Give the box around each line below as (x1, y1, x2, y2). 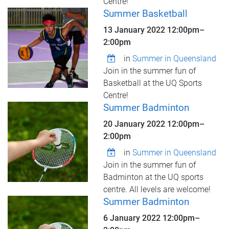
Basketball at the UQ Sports (103, 78, 202, 88)
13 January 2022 (103, 25, 167, 35)
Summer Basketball (103, 8, 188, 19)
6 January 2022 (103, 213, 163, 223)
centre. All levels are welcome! (103, 185, 211, 194)
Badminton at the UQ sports (103, 172, 203, 182)
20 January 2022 (103, 119, 167, 129)
